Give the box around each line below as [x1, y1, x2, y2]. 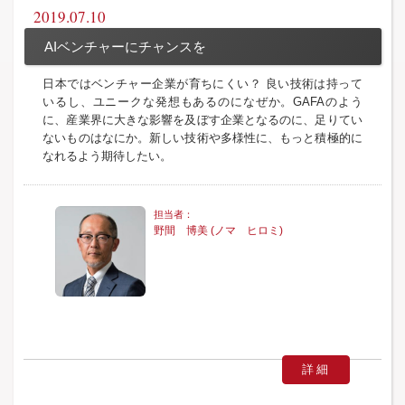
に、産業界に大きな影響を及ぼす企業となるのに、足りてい [42, 113, 363, 127]
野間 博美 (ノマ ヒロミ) [154, 224, 284, 237]
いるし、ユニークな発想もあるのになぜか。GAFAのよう [42, 95, 363, 109]
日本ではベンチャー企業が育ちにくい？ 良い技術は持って [42, 77, 363, 91]
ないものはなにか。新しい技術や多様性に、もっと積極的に [42, 131, 363, 146]
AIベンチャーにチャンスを [43, 39, 206, 54]
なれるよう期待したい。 [42, 149, 173, 164]
